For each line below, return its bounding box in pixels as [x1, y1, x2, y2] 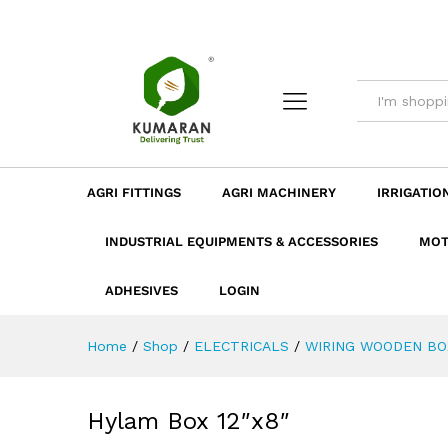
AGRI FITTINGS [87, 185, 181, 201]
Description [162, 22, 241, 39]
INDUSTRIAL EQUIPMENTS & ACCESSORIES [105, 234, 378, 250]
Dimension [265, 22, 337, 39]
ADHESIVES [105, 283, 178, 299]
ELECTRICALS [194, 338, 289, 355]
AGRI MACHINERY [222, 185, 336, 201]
